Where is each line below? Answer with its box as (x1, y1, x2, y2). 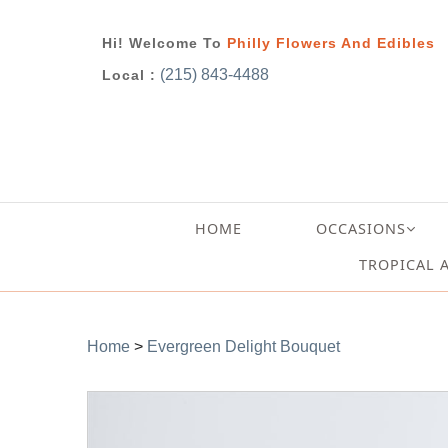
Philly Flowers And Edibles (227, 35, 435, 52)
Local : (102, 67, 156, 84)
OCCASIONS (316, 219, 407, 238)
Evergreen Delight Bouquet (147, 338, 340, 355)
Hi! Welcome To (102, 35, 227, 52)
